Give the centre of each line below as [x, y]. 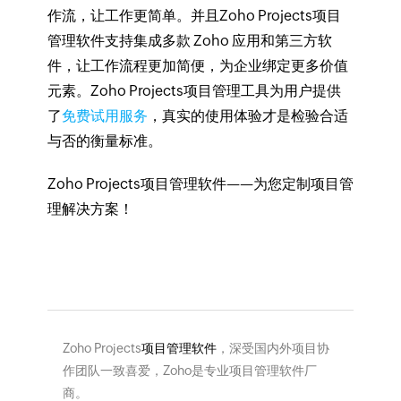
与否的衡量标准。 [104, 141]
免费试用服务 [104, 116]
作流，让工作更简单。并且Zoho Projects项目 [194, 16]
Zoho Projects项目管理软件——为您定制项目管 [200, 184]
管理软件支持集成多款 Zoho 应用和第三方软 [189, 41]
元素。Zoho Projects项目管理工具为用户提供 [194, 91]
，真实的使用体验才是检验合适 [247, 116]
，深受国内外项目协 [273, 349]
